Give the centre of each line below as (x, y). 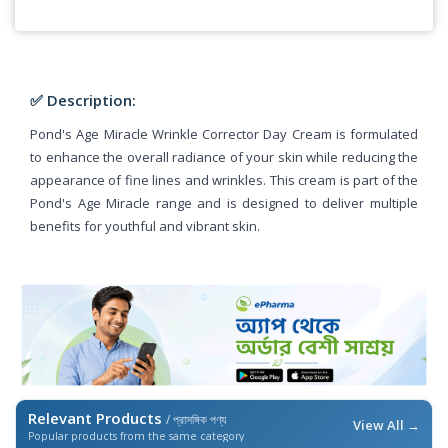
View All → (386, 425)
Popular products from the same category (136, 436)
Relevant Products (97, 418)
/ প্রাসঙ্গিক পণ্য (196, 420)
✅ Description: (83, 99)
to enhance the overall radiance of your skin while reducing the (224, 156)
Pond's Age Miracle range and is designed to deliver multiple (224, 202)
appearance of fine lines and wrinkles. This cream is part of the (224, 179)
